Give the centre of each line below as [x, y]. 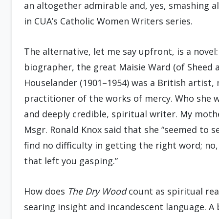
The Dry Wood [97, 191]
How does [46, 191]
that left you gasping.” [71, 161]
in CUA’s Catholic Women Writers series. [108, 21]
